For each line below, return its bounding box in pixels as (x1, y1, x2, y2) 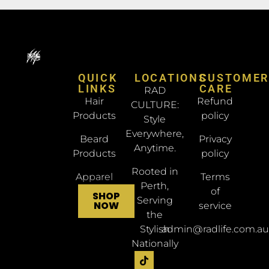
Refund (197, 95, 234, 107)
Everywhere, (125, 128, 184, 140)
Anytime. (133, 142, 176, 154)
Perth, (141, 180, 169, 192)
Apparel (75, 171, 113, 183)
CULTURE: (130, 99, 179, 111)
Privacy (198, 133, 232, 145)
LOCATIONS (134, 71, 207, 85)
